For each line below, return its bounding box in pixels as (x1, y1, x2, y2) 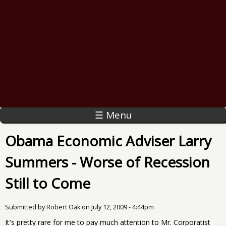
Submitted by (5, 202, 46, 211)
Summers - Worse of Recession (5, 152, 210, 172)
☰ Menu (94, 108, 132, 122)
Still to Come (5, 173, 90, 193)
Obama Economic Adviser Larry (5, 131, 211, 150)
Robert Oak (46, 202, 80, 211)
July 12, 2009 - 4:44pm (91, 202, 154, 211)
